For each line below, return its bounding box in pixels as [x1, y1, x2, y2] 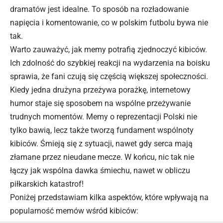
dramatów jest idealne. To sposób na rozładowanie [10, 4, 189, 14]
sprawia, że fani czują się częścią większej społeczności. [10, 72, 208, 81]
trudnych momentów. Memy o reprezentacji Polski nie [10, 112, 197, 121]
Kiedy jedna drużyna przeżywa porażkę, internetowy [10, 85, 191, 95]
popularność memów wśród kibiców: [10, 206, 138, 216]
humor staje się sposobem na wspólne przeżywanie [10, 99, 191, 108]
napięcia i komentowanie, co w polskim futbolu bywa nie [10, 18, 208, 27]
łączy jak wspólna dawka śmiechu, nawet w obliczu [10, 166, 190, 175]
